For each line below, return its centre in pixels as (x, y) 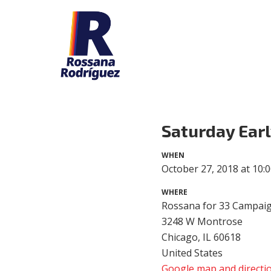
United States (192, 253)
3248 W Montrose (202, 221)
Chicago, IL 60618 (201, 237)
